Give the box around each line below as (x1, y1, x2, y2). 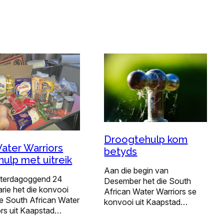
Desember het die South (104, 175, 191, 186)
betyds (104, 145, 137, 157)
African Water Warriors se (104, 186, 197, 196)
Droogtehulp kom (104, 133, 188, 145)
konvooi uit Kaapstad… (104, 196, 188, 207)
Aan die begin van (104, 165, 169, 175)
